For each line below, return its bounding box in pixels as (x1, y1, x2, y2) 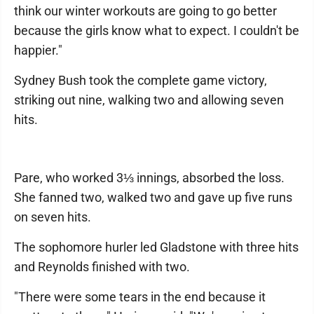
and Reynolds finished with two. (14, 259, 190, 274)
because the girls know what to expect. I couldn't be (14, 23, 299, 38)
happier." (14, 43, 62, 57)
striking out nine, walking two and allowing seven (14, 93, 284, 107)
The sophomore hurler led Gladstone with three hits (14, 240, 299, 254)
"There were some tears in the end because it (14, 289, 266, 304)
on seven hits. (14, 210, 91, 224)
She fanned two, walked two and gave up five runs (14, 190, 292, 205)
